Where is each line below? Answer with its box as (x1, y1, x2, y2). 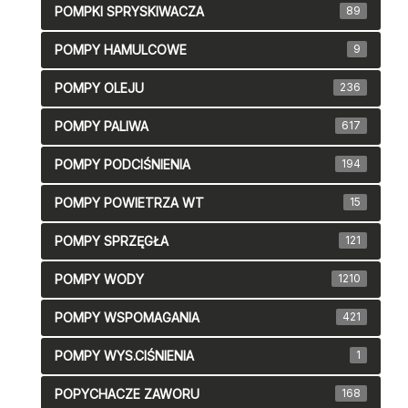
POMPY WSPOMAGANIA (55, 310, 199, 326)
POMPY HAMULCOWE (55, 42, 187, 58)
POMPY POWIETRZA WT (55, 195, 204, 211)
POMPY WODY (55, 271, 144, 288)
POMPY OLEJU (55, 80, 144, 97)
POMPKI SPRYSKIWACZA (55, 4, 204, 20)
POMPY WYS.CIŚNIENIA (55, 348, 194, 364)
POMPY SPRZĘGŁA (55, 233, 168, 250)
